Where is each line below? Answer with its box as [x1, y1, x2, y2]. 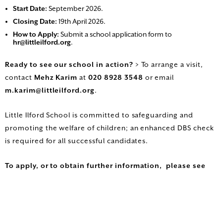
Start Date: [13, 4, 47, 13]
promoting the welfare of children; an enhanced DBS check [5, 124, 214, 132]
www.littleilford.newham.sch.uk [5, 187, 124, 196]
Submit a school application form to [59, 30, 172, 39]
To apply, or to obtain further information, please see [5, 162, 206, 170]
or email [143, 73, 174, 82]
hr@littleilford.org [13, 38, 71, 47]
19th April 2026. [57, 17, 106, 26]
